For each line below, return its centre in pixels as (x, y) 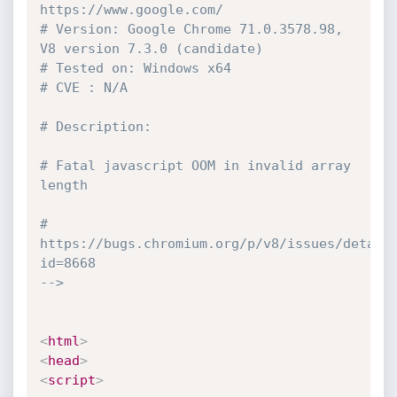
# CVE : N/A (83, 88)
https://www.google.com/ (131, 10)
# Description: (95, 127)
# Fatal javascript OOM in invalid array (195, 166)
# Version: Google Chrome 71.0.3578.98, (191, 29)
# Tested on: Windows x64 (135, 68)
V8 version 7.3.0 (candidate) (151, 49)
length (63, 185)
